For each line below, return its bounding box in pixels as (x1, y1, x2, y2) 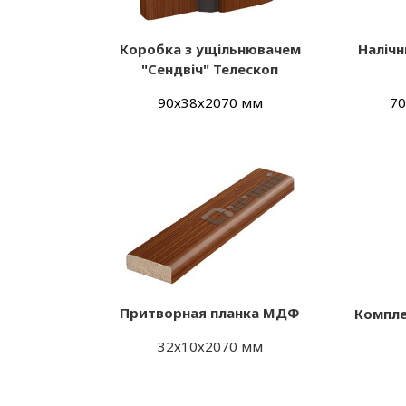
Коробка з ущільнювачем (119, 40, 301, 59)
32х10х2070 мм (157, 337, 263, 356)
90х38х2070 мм (157, 93, 263, 112)
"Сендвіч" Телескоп (141, 60, 279, 79)
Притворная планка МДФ (120, 304, 301, 323)
